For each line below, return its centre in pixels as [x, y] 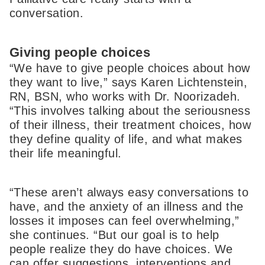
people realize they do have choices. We [121, 249]
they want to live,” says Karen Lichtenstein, [129, 83]
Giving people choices [80, 53]
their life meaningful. [66, 153]
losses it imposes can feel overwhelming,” [125, 220]
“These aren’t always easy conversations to [129, 192]
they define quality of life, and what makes [126, 139]
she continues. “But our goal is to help [114, 235]
